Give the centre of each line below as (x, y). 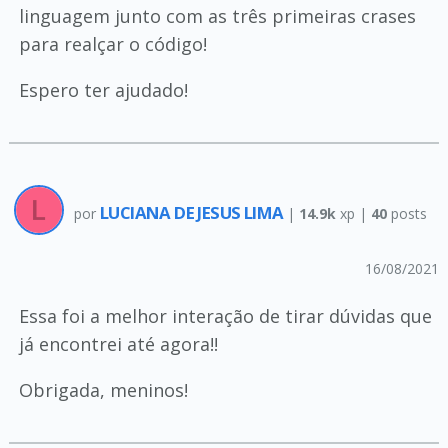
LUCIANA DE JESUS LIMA (193, 212)
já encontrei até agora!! (118, 344)
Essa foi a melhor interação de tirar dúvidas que (225, 316)
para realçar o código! (112, 44)
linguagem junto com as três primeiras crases (217, 16)
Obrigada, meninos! (103, 390)
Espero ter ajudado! (103, 90)
